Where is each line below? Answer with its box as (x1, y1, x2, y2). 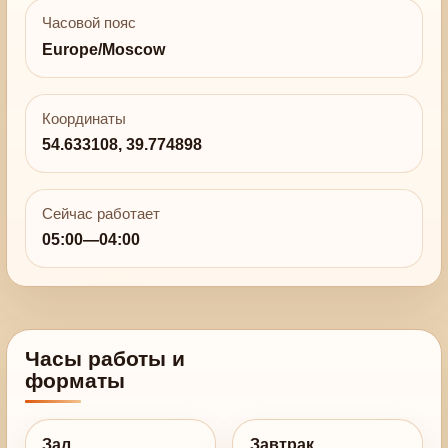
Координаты (42, 110, 127, 127)
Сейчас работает (42, 205, 161, 222)
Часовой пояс (42, 15, 137, 32)
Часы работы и (24, 346, 185, 370)
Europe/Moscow (42, 40, 166, 58)
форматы (24, 368, 125, 392)
